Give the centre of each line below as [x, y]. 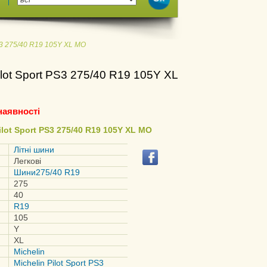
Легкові [27, 161]
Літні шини [34, 150]
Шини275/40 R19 [47, 172]
